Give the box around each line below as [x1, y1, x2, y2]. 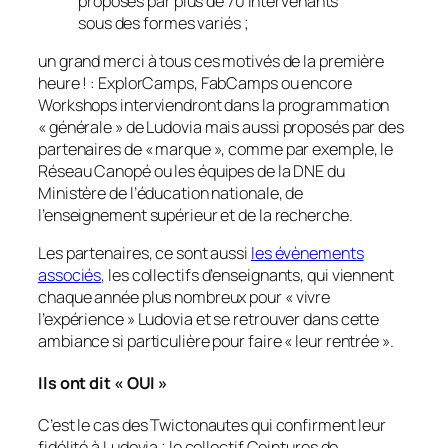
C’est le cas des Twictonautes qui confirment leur [38, 413, 387, 436]
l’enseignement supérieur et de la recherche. [38, 204, 353, 227]
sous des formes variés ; [78, 11, 249, 34]
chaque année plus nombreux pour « [38, 286, 293, 309]
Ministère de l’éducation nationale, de [38, 182, 304, 205]
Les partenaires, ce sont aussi [38, 242, 251, 265]
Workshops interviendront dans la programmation [38, 94, 390, 117]
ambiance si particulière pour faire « [38, 330, 296, 353]
